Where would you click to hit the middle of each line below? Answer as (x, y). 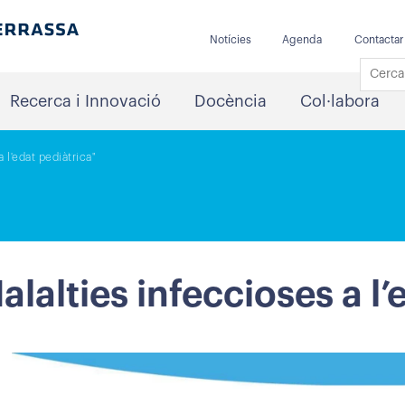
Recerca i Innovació (85, 101)
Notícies (230, 40)
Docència (230, 101)
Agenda (301, 40)
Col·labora (339, 101)
